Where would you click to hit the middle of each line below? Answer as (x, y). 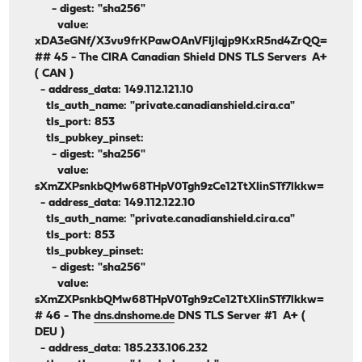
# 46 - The (65, 317)
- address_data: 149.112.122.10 (115, 204)
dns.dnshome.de (135, 317)
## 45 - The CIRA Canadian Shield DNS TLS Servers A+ (181, 58)
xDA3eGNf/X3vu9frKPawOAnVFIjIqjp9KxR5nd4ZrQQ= (181, 42)
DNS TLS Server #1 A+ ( (240, 317)
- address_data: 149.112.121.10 (114, 90)
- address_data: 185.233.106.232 (122, 349)
